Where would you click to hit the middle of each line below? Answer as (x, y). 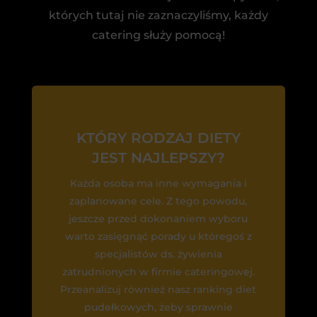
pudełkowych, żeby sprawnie (158, 307)
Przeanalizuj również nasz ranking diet (158, 290)
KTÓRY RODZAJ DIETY (158, 138)
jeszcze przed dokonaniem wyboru (158, 219)
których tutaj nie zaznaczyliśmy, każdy (158, 16)
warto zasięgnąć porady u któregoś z (158, 237)
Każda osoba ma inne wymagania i (158, 184)
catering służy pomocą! (158, 35)
